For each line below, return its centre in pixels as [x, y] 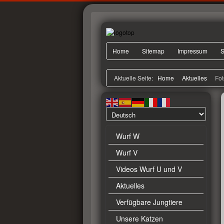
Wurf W [128, 136]
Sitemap [153, 50]
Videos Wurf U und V [149, 169]
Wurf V [127, 152]
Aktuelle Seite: [135, 77]
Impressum [192, 50]
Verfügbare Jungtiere [149, 202]
